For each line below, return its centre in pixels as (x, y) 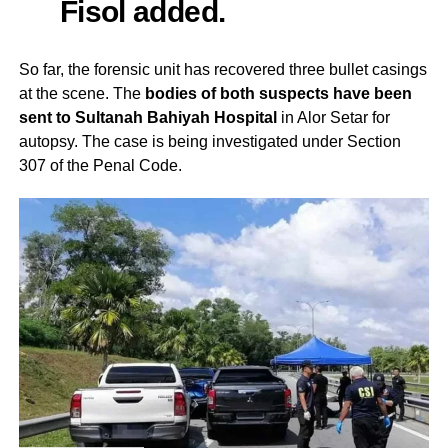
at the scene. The (81, 94)
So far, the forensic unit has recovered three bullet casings (222, 70)
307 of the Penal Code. (100, 166)
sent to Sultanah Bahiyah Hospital (147, 118)
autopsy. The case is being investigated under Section (209, 142)
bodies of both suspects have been (278, 94)
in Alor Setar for (333, 118)
